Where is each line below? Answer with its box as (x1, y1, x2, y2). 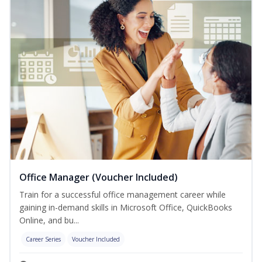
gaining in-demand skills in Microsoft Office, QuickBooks (19, 202, 232, 213)
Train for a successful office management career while (19, 189, 226, 201)
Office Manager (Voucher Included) (19, 171, 178, 184)
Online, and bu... (19, 215, 79, 226)
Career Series (26, 235, 61, 244)
